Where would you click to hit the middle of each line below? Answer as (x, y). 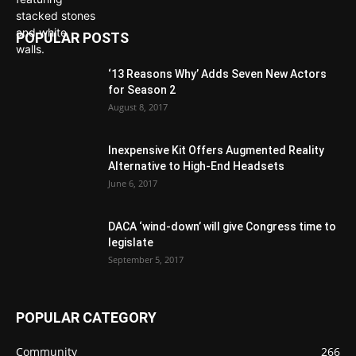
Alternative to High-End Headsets (196, 166)
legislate (131, 242)
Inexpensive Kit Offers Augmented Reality (216, 150)
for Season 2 (142, 89)
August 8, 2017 (138, 106)
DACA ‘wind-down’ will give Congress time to (222, 226)
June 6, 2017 (133, 183)
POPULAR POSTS (72, 37)
